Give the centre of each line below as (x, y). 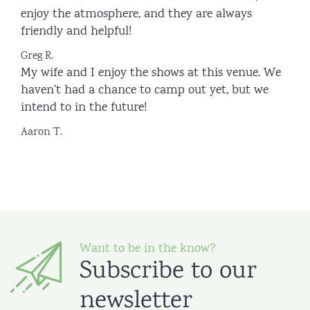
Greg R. (37, 56)
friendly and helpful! (76, 32)
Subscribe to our (168, 272)
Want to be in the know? (148, 249)
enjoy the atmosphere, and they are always (136, 15)
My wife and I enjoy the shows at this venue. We (151, 73)
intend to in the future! (84, 108)
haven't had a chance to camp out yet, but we (145, 91)
